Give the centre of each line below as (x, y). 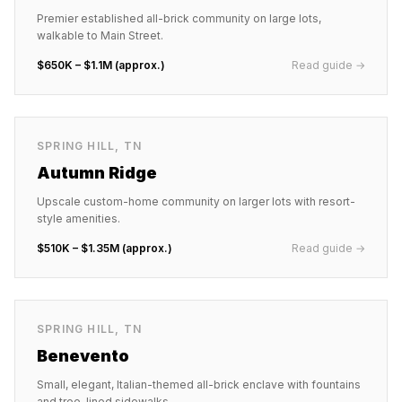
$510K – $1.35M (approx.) (105, 248)
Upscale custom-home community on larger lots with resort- (196, 201)
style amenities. (79, 218)
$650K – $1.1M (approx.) (101, 65)
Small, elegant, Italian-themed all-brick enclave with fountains (199, 385)
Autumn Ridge (97, 173)
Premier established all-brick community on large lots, (179, 18)
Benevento (83, 356)
